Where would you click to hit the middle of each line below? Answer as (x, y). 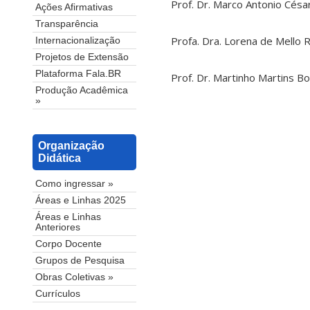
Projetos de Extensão (82, 57)
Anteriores (58, 228)
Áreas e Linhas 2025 (81, 201)
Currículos (58, 294)
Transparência (67, 24)
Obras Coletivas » (74, 277)
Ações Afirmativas (74, 8)
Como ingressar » (74, 184)
